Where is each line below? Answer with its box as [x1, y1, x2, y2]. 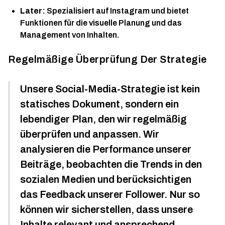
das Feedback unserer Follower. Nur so [20, 189, 200, 200]
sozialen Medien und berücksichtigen [20, 174, 191, 185]
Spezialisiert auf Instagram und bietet [45, 7, 189, 15]
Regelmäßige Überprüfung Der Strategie [8, 54, 207, 65]
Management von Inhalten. [20, 31, 119, 39]
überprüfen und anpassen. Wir [20, 129, 159, 140]
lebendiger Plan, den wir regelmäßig [20, 114, 187, 125]
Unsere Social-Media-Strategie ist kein [20, 83, 200, 94]
